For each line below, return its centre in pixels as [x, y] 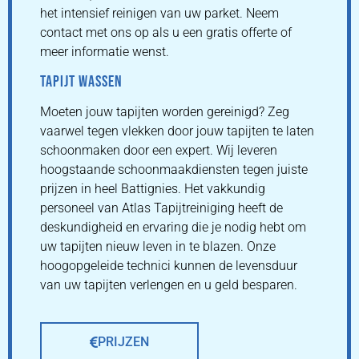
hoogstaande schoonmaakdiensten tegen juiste [174, 169]
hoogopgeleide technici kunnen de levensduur [169, 265]
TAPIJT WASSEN [81, 81]
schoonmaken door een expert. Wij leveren [159, 150]
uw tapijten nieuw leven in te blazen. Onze [158, 246]
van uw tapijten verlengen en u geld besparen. [169, 284]
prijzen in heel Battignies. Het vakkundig [153, 188]
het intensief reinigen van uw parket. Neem [159, 14]
